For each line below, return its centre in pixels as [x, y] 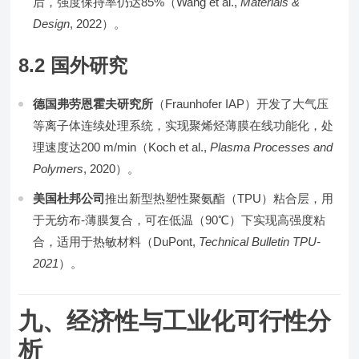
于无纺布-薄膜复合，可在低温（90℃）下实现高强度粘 [179, 220]
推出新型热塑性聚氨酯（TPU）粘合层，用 [220, 198]
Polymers [58, 169]
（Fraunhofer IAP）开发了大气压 [241, 104]
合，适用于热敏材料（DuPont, [116, 242]
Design [52, 24]
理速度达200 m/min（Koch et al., [122, 147]
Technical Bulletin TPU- [260, 242]
